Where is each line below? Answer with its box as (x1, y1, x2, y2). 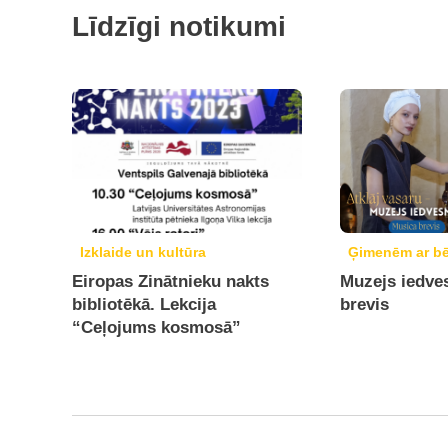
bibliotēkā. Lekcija (72, 295, 216, 314)
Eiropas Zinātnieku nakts (72, 272, 269, 291)
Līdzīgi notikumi (72, 11, 286, 42)
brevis (340, 295, 390, 314)
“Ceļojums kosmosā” (72, 318, 241, 337)
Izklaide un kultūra (80, 244, 206, 260)
